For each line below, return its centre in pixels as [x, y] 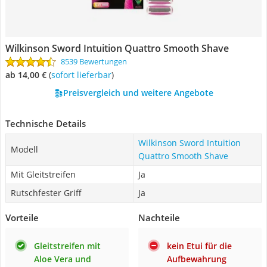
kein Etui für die [199, 246]
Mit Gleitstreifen [43, 174]
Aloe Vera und [63, 259]
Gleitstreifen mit [67, 246]
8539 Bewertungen [94, 61]
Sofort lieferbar [83, 75]
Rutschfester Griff [46, 193]
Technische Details [46, 123]
